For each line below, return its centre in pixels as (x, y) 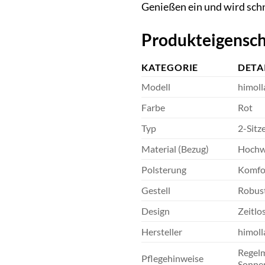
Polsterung (164, 170)
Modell (156, 87)
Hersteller (162, 232)
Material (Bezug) (175, 149)
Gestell (156, 190)
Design (156, 211)
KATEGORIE (170, 67)
